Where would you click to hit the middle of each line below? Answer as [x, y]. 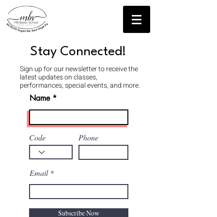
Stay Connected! [78, 52]
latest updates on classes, [59, 77]
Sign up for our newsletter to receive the [79, 69]
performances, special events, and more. [80, 85]
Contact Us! [86, 20]
